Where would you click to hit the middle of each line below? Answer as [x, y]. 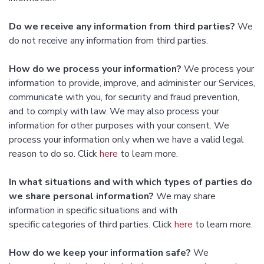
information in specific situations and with [93, 211]
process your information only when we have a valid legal [126, 140]
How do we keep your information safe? [100, 253]
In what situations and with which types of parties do [131, 182]
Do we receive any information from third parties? [122, 27]
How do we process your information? [95, 69]
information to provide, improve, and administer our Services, [132, 83]
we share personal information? [81, 197]
